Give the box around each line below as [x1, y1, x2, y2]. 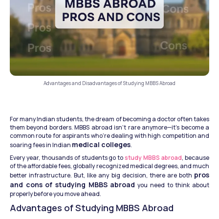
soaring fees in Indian [10, 141, 72, 150]
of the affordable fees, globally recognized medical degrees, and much [10, 162, 209, 171]
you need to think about [135, 181, 209, 190]
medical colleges [72, 140, 131, 150]
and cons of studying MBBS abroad [10, 180, 135, 190]
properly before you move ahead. [10, 190, 101, 198]
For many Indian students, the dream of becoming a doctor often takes [10, 115, 209, 124]
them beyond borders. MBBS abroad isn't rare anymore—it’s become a [10, 123, 209, 132]
